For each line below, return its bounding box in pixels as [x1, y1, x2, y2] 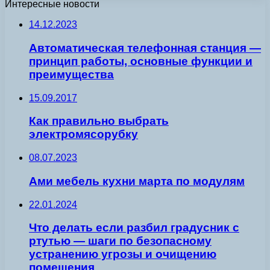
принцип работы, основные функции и [29, 55, 253, 68]
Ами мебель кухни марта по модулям [29, 174, 245, 187]
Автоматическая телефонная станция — [29, 42, 261, 55]
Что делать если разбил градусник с [29, 221, 239, 234]
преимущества [29, 68, 114, 81]
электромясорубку [29, 128, 138, 141]
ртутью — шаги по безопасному [29, 234, 212, 248]
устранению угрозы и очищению [29, 248, 216, 261]
